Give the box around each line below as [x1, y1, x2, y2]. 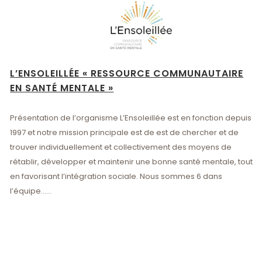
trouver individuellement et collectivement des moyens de [10, 141, 232, 153]
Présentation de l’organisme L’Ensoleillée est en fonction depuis [10, 112, 252, 123]
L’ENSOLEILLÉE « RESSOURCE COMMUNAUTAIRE [10, 66, 244, 80]
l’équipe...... [10, 185, 52, 196]
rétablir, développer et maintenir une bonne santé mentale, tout [10, 156, 253, 167]
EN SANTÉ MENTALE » [10, 81, 114, 95]
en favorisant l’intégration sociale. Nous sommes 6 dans [10, 170, 223, 182]
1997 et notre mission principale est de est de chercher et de [10, 126, 239, 138]
